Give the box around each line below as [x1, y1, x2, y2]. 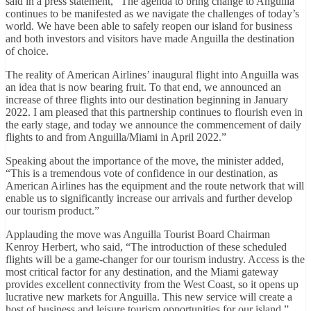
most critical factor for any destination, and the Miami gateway [6, 265, 278, 278]
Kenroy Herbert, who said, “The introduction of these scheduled [6, 240, 287, 253]
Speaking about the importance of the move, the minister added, [6, 154, 284, 167]
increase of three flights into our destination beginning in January [6, 93, 288, 106]
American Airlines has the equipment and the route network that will [6, 179, 304, 192]
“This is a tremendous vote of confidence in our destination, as [6, 167, 278, 179]
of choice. [6, 44, 49, 57]
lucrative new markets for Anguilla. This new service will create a [6, 290, 292, 303]
